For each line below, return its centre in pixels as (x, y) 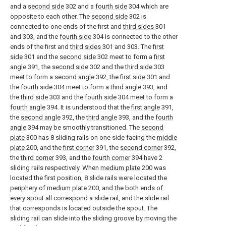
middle (167, 137)
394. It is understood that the (88, 107)
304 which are (148, 6)
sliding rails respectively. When (55, 168)
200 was (153, 168)
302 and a (80, 6)
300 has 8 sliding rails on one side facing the (91, 137)
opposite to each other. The (51, 16)
